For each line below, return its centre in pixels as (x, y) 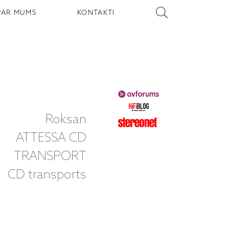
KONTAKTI (96, 13)
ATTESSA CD (51, 139)
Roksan (66, 120)
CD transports (47, 175)
